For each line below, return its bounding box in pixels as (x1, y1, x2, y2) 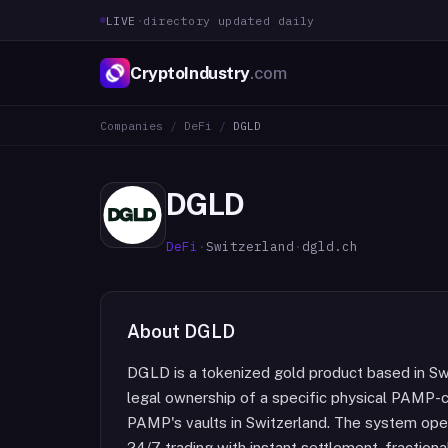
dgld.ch (302, 238, 358, 254)
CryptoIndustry (130, 62, 251, 83)
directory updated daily (143, 12, 315, 28)
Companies (100, 118, 163, 133)
